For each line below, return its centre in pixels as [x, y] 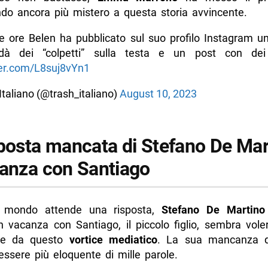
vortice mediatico [113, 239]
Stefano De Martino [213, 209]
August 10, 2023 [158, 94]
